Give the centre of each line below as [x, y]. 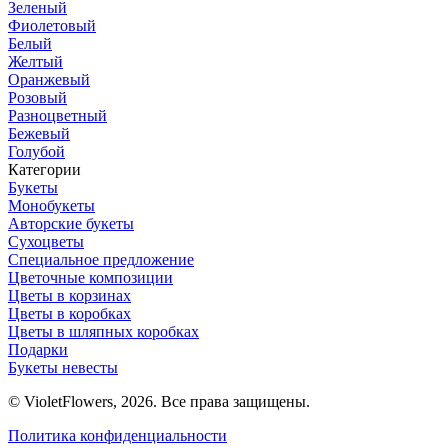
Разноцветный [57, 116]
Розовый [37, 98]
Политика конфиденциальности [117, 436]
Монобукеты [51, 206]
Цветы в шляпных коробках [103, 332]
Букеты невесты [63, 368]
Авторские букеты [71, 224]
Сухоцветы [46, 242]
